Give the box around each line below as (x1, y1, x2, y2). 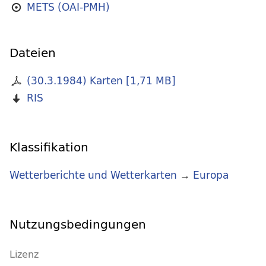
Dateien (9, 42, 56, 64)
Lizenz (9, 246, 39, 263)
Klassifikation (9, 137, 88, 158)
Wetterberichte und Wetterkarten (9, 166, 177, 184)
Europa (193, 166, 229, 184)
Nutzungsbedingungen (9, 214, 146, 235)
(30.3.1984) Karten (26, 72, 123, 90)
